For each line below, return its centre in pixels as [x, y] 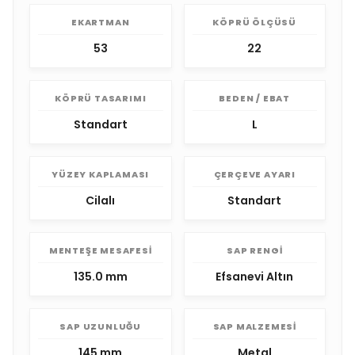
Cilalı [101, 200]
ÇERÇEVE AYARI [254, 174]
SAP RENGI [255, 250]
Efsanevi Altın [255, 277]
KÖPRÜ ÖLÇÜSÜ [255, 22]
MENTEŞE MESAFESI [100, 250]
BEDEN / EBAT [255, 98]
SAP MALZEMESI [254, 326]
